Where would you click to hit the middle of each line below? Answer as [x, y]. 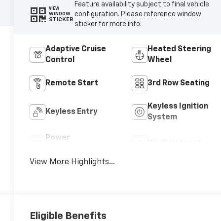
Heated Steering [179, 49]
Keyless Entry [72, 112]
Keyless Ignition [178, 106]
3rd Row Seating [178, 83]
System [162, 117]
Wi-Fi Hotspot [174, 143]
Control [60, 60]
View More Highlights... [73, 163]
